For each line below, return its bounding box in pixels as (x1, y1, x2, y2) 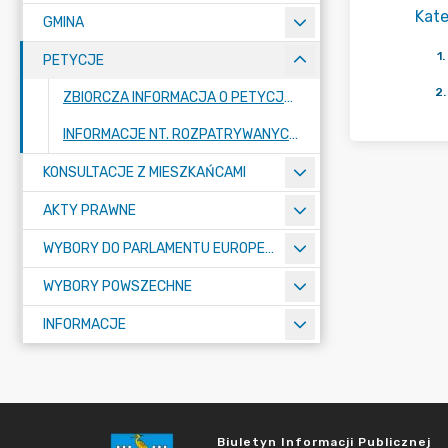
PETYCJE (43, 52, 104, 69)
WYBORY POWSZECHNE (43, 278, 192, 295)
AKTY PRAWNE (43, 202, 136, 219)
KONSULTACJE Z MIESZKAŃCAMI (43, 164, 246, 181)
